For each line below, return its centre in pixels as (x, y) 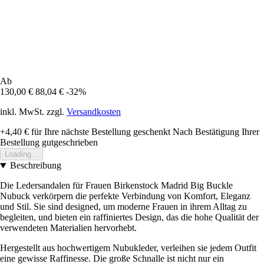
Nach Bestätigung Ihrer (216, 132)
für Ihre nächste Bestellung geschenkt (100, 132)
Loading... (22, 154)
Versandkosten (94, 112)
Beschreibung (35, 166)
